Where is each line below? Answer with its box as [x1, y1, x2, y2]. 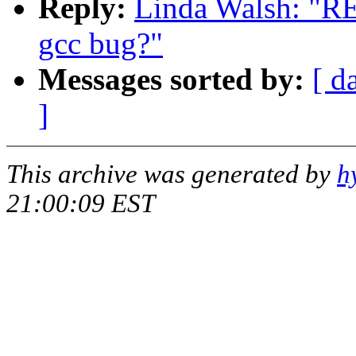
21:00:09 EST [6, 189, 155, 219]
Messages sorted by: [38, 62, 304, 97]
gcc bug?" [38, 26, 163, 61]
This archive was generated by [6, 160, 337, 189]
